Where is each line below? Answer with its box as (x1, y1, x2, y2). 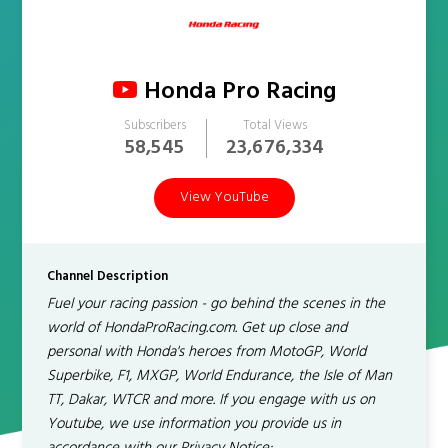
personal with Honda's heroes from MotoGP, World (47, 340, 367, 364)
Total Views (243, 115, 307, 136)
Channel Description (47, 266, 169, 287)
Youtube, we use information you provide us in (47, 412, 342, 436)
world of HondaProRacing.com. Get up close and (47, 316, 348, 340)
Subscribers (123, 115, 186, 136)
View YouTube (179, 186, 269, 209)
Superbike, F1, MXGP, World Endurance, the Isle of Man (47, 364, 393, 388)
